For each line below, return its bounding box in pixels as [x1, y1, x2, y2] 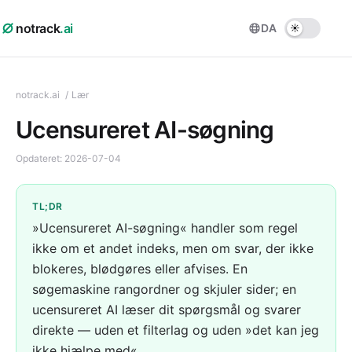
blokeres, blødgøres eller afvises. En [32, 261, 247, 277]
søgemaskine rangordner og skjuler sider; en [32, 281, 296, 297]
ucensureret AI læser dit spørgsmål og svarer [32, 302, 301, 317]
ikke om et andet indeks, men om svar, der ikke [32, 240, 313, 256]
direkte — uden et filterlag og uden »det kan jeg [32, 322, 319, 338]
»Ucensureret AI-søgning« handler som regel [32, 220, 298, 236]
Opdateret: [16, 152, 64, 164]
